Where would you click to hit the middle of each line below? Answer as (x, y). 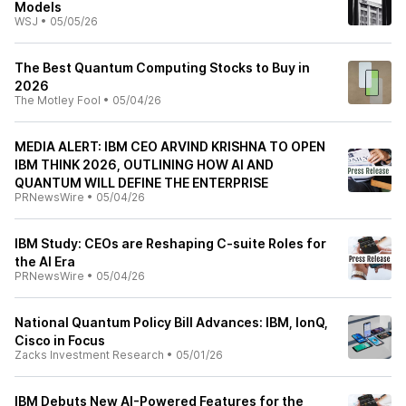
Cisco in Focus (60, 340)
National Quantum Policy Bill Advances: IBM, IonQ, (171, 322)
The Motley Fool (58, 100)
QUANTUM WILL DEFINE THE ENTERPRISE (141, 183)
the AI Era (45, 261)
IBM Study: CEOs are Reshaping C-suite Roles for (170, 243)
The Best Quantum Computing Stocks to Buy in (162, 68)
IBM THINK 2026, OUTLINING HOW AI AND (144, 164)
